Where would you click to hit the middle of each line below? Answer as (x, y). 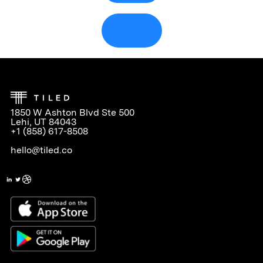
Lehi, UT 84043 (43, 122)
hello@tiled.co (41, 150)
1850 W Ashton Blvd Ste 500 (72, 112)
